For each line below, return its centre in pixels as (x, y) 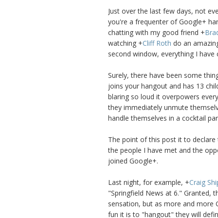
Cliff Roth (157, 43)
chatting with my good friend (154, 33)
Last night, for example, (146, 182)
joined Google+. (133, 161)
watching (123, 43)
